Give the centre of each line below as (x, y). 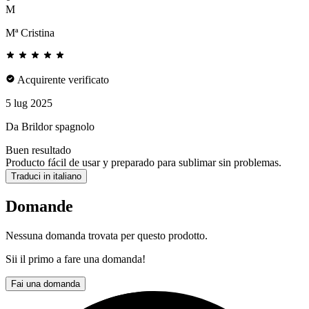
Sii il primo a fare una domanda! (76, 259)
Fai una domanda (46, 284)
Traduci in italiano (46, 177)
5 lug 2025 (29, 103)
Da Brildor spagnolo (50, 127)
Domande (39, 207)
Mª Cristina (30, 33)
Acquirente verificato (62, 80)
